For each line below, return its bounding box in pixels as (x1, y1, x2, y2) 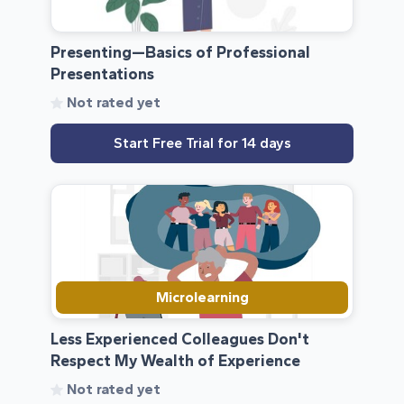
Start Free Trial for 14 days (113, 134, 291, 152)
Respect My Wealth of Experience (50, 351, 300, 371)
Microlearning (155, 288, 249, 306)
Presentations (50, 64, 154, 84)
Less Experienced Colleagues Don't (50, 329, 309, 349)
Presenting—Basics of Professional (50, 42, 310, 62)
